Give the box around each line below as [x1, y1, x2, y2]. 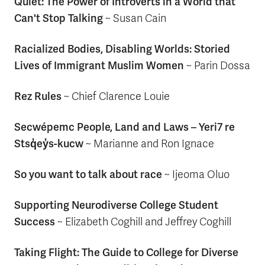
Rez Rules [14, 89, 62, 103]
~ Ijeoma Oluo [162, 168, 230, 181]
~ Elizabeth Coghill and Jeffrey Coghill [55, 215, 231, 228]
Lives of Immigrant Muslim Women [14, 59, 184, 72]
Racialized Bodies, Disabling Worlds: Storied [14, 42, 230, 56]
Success [14, 215, 55, 228]
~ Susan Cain [103, 12, 166, 25]
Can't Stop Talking [14, 11, 103, 25]
